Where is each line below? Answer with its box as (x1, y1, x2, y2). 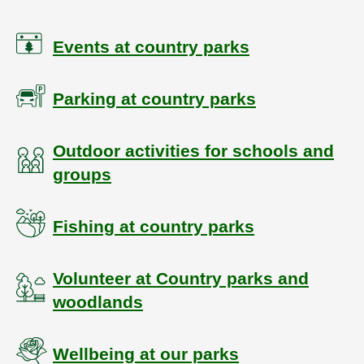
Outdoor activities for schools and (53, 141, 334, 160)
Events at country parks (53, 37, 249, 56)
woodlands (53, 292, 143, 311)
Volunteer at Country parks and (53, 268, 309, 288)
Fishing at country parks (53, 216, 254, 236)
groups (53, 164, 111, 184)
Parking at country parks (53, 89, 256, 108)
